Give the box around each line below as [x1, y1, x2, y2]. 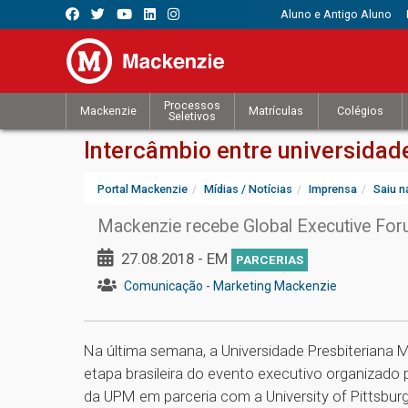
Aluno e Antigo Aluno [280, 7, 393, 21]
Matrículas [249, 104, 304, 118]
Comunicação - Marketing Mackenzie [124, 279, 337, 294]
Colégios [337, 104, 384, 118]
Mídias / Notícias [204, 182, 292, 197]
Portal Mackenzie [97, 182, 188, 197]
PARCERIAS [236, 253, 303, 268]
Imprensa [309, 182, 357, 197]
